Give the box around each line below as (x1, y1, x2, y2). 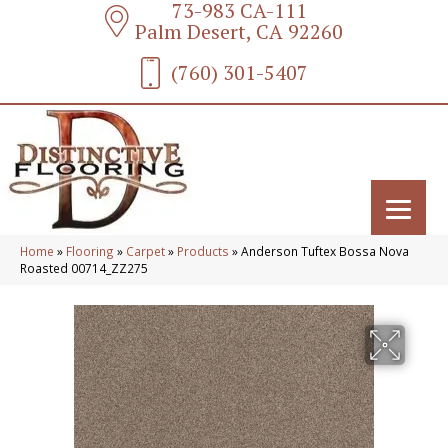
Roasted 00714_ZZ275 (20, 260, 148, 276)
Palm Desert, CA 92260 (135, 18, 343, 45)
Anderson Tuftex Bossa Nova (241, 243, 409, 259)
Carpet (126, 243, 165, 259)
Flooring (66, 243, 114, 259)
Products (177, 243, 229, 259)
